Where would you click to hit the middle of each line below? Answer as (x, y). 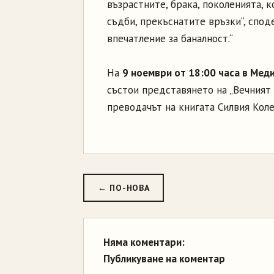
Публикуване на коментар (164, 259)
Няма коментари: (144, 242)
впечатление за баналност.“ (170, 39)
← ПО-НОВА (124, 188)
